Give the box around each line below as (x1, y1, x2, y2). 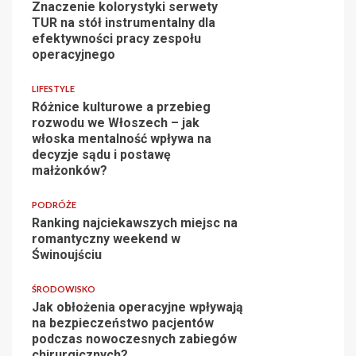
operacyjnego (32, 47, 115, 63)
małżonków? (32, 163, 107, 179)
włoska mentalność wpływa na (32, 131, 211, 147)
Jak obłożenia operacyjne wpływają (32, 300, 243, 315)
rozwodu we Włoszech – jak (32, 115, 199, 131)
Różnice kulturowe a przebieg (32, 99, 211, 115)
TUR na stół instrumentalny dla (32, 15, 215, 31)
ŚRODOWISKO (32, 284, 95, 295)
